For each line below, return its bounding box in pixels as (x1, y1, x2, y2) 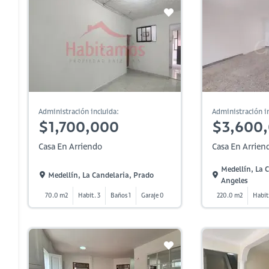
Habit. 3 (78, 192, 101, 199)
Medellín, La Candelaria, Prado (48, 170, 154, 180)
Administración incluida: (38, 107, 119, 116)
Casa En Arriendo (38, 141, 102, 152)
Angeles (221, 176, 249, 185)
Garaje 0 (141, 192, 165, 199)
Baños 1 (110, 192, 131, 199)
